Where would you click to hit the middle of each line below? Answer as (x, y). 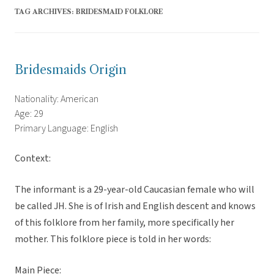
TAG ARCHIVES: (45, 12)
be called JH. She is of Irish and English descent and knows (135, 206)
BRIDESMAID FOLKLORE (119, 12)
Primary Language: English (66, 129)
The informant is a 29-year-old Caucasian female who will (135, 190)
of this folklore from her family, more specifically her (124, 223)
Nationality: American (57, 99)
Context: (33, 159)
